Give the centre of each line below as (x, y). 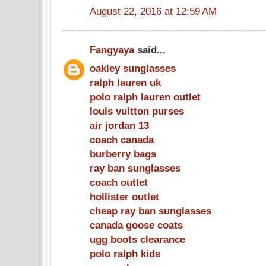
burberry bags (123, 153)
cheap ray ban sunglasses (151, 210)
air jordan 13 (119, 125)
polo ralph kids (125, 253)
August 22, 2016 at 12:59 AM (153, 11)
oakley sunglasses (133, 68)
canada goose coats (136, 225)
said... (150, 50)
